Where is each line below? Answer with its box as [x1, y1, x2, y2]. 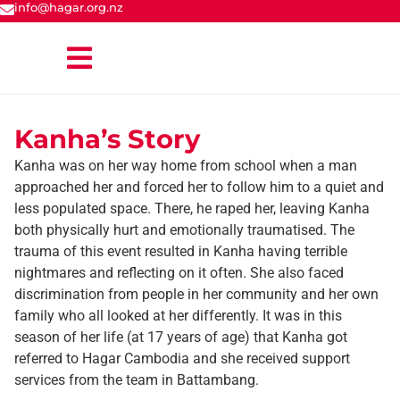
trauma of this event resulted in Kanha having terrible [14, 243, 347, 260]
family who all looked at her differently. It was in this [14, 307, 342, 324]
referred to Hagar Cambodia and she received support [14, 350, 350, 367]
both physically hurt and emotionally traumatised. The [14, 221, 354, 238]
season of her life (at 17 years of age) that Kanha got [14, 329, 347, 346]
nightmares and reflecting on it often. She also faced [14, 264, 344, 281]
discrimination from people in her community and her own [14, 286, 379, 303]
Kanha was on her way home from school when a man [14, 157, 357, 174]
